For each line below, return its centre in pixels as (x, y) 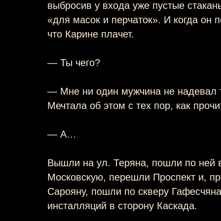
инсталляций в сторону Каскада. (122, 205)
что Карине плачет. (91, 34)
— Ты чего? (74, 62)
